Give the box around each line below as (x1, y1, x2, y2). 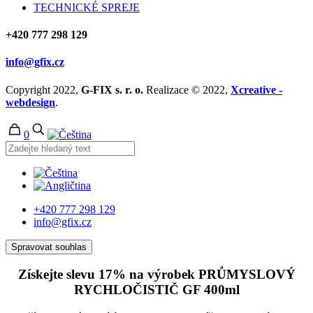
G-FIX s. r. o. (81, 83, 143, 96)
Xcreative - (231, 83, 282, 96)
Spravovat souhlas (11, 241, 87, 252)
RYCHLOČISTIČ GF (73, 282, 201, 298)
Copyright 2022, (6, 83, 81, 96)
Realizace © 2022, (143, 83, 231, 96)
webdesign (6, 96, 55, 108)
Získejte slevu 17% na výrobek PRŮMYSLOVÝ (17, 267, 296, 282)
